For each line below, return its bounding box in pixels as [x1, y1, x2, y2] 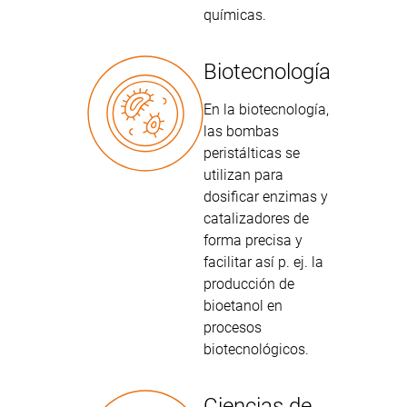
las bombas [203, 123, 279, 140]
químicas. [203, 6, 266, 24]
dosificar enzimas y [203, 188, 328, 205]
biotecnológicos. [203, 341, 309, 358]
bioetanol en [203, 297, 283, 314]
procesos [203, 319, 262, 336]
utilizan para [203, 166, 283, 184]
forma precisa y [203, 232, 303, 249]
